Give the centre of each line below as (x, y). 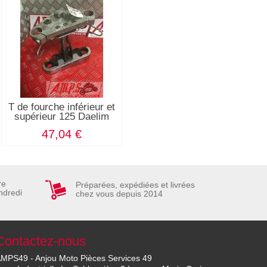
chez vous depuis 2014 (119, 194)
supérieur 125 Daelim (61, 116)
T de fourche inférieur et (61, 107)
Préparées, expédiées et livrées (135, 185)
